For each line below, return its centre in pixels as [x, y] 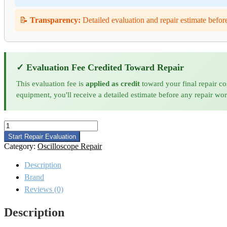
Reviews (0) [44, 190]
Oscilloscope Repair [70, 146]
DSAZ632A [23, 134]
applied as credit [113, 84]
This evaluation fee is [51, 84]
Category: [21, 146]
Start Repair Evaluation [42, 137]
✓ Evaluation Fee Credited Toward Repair [100, 68]
